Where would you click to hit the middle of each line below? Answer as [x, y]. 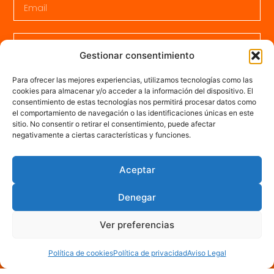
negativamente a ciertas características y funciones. [102, 135]
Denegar [137, 197]
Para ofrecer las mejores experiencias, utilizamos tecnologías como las [132, 80]
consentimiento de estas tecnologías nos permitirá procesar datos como [134, 102]
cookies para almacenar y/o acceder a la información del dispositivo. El [133, 91]
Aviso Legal [206, 253]
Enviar [137, 217]
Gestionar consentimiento [137, 55]
